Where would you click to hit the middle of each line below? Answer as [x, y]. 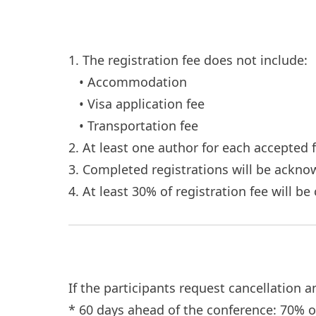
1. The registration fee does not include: [192, 60]
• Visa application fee [136, 104]
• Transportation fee [133, 126]
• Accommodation [128, 82]
